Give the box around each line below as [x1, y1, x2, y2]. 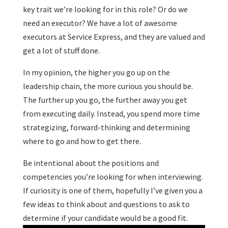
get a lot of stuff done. [22, 45, 104, 55]
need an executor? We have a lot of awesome [22, 18, 177, 28]
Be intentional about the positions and [22, 158, 159, 168]
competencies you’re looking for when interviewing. [22, 172, 203, 182]
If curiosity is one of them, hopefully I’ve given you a [22, 185, 203, 195]
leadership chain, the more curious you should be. [22, 81, 193, 91]
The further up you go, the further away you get [22, 95, 187, 105]
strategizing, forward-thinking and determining [22, 122, 190, 132]
